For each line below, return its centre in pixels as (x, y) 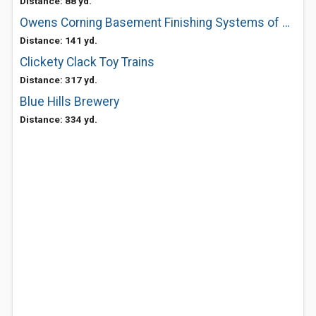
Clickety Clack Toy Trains (87, 62)
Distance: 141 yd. (59, 40)
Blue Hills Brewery (69, 102)
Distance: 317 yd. (59, 80)
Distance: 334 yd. (59, 119)
